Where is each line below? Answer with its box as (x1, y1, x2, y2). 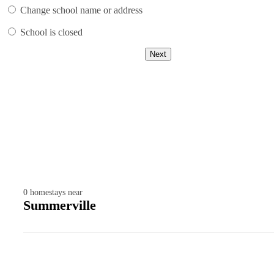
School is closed (20, 27, 83, 38)
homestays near (30, 188, 83, 198)
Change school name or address (20, 5, 143, 16)
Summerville (23, 198, 96, 213)
